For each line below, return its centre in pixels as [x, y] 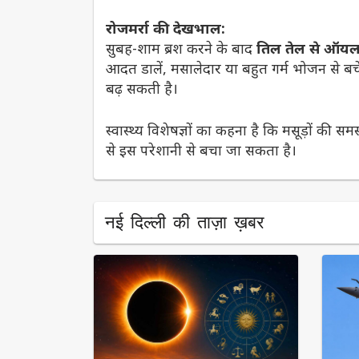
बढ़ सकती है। [142, 88]
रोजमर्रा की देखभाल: [165, 28]
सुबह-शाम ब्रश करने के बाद [181, 48]
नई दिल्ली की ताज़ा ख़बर [185, 222]
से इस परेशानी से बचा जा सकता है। [201, 149]
